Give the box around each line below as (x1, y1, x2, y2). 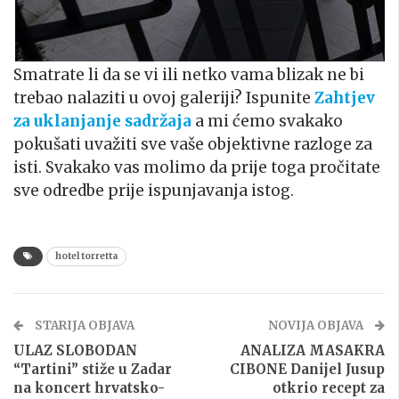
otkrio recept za (273, 379, 385, 396)
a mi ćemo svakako (191, 110, 343, 131)
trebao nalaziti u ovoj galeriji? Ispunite (13, 87, 314, 108)
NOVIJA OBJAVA (268, 317, 366, 333)
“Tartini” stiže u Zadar (13, 360, 172, 378)
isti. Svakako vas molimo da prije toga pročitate (13, 157, 380, 177)
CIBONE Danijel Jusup (230, 360, 385, 378)
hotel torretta (55, 249, 118, 262)
